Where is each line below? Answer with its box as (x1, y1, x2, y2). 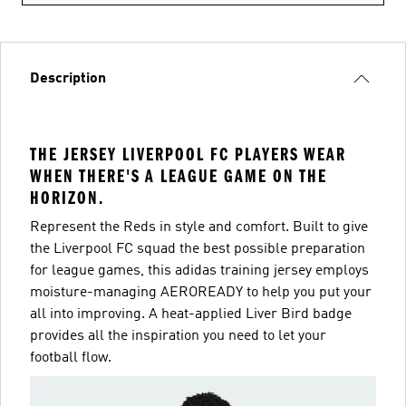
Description (30, 72, 106, 86)
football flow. (30, 351, 111, 365)
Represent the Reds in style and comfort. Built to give (30, 220, 368, 235)
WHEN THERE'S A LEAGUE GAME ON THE (30, 166, 327, 187)
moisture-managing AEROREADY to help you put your (30, 285, 372, 300)
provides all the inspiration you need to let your (30, 329, 326, 343)
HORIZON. (30, 188, 104, 208)
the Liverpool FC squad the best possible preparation (30, 242, 365, 256)
